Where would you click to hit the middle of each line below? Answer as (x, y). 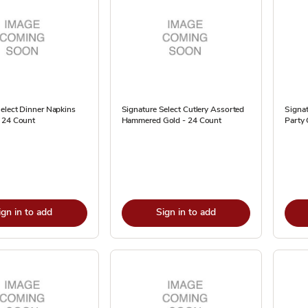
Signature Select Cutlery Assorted (183, 109)
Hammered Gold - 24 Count (172, 120)
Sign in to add (186, 212)
